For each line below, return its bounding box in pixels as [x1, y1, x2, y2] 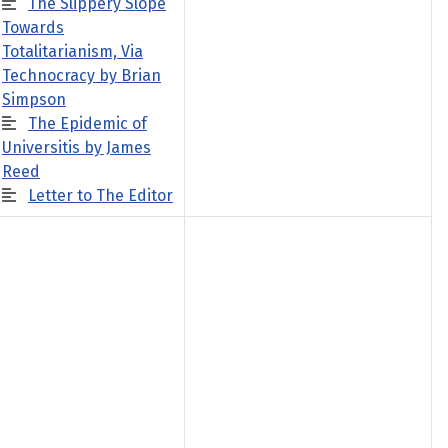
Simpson [2, 90, 66, 109]
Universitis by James [2, 138, 151, 157]
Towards [2, 18, 64, 37]
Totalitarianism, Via [2, 42, 143, 61]
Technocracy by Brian [2, 66, 161, 85]
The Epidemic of [28, 114, 147, 133]
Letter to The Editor [28, 186, 173, 205]
